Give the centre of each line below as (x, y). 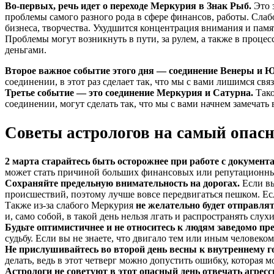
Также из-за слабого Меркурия (70, 206)
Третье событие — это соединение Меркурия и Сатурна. (129, 93)
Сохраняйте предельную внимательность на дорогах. (122, 183)
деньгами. (26, 50)
